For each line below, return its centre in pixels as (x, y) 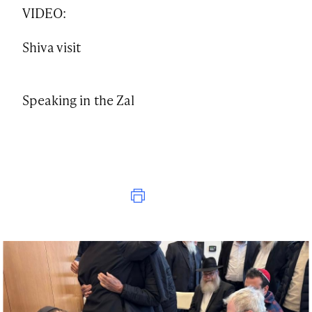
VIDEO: (44, 13)
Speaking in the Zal (78, 100)
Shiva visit (52, 47)
